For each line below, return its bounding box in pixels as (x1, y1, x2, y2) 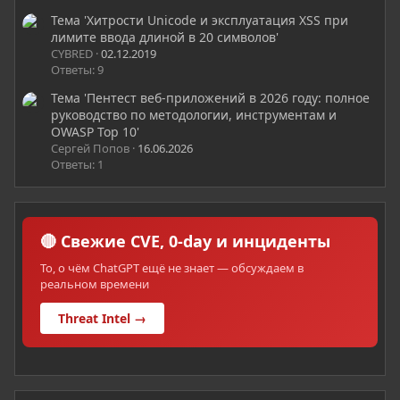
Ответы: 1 (51, 156, 104, 173)
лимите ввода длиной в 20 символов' (51, 28, 279, 46)
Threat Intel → (58, 310, 146, 328)
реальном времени (40, 276, 149, 293)
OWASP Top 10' (51, 123, 139, 141)
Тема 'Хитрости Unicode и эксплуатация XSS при (51, 11, 348, 29)
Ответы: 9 (51, 61, 104, 78)
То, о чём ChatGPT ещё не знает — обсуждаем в (40, 260, 304, 277)
